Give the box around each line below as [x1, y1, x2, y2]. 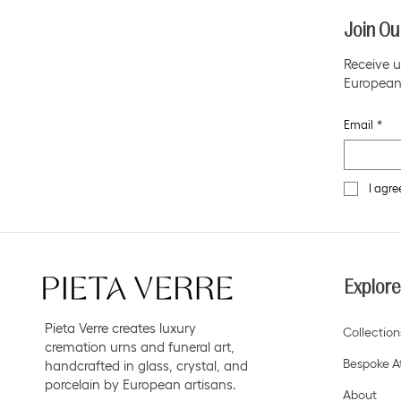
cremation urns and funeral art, [44, 339, 235, 355]
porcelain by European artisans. [44, 377, 236, 393]
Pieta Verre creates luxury [44, 320, 196, 337]
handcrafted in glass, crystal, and [44, 358, 248, 374]
